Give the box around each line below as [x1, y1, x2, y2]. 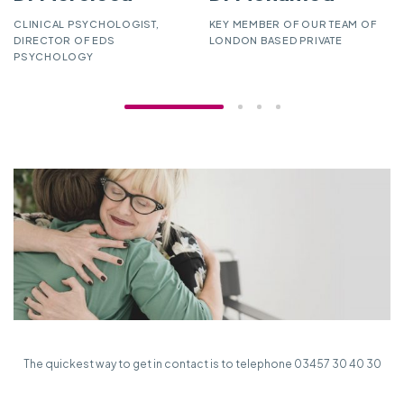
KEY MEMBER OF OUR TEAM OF [208, 17, 377, 30]
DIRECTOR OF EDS [14, 33, 115, 46]
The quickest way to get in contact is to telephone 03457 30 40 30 [23, 356, 381, 371]
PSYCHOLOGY [14, 50, 94, 62]
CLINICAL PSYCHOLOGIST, [14, 17, 160, 30]
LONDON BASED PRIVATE [208, 33, 343, 46]
